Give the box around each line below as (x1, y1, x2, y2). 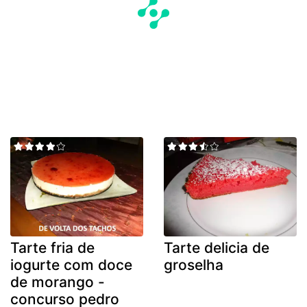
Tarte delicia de (164, 239, 269, 257)
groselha (164, 256, 223, 274)
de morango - (10, 273, 105, 291)
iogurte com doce (10, 256, 132, 274)
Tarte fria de (10, 239, 95, 257)
